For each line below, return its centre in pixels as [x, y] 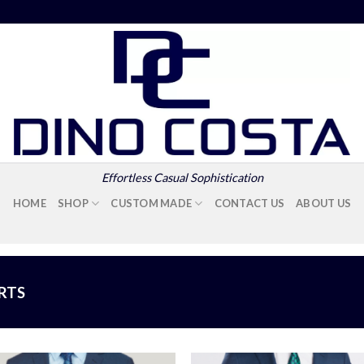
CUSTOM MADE [152, 203]
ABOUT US [324, 203]
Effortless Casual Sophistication [182, 178]
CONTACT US [249, 203]
